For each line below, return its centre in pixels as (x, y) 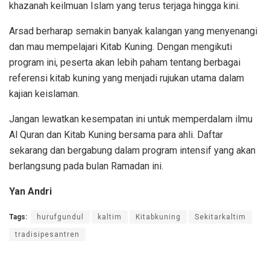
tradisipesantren (47, 234)
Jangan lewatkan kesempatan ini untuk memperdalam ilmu (131, 119)
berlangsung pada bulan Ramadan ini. (86, 166)
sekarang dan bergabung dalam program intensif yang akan (132, 150)
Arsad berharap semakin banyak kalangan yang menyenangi (133, 31)
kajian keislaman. (44, 93)
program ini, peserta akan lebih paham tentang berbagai (125, 62)
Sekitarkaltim (220, 217)
